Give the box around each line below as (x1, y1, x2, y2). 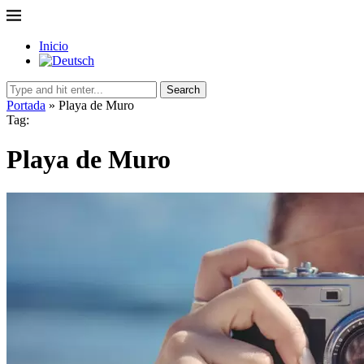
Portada (6, 98, 45, 112)
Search (167, 84, 200, 96)
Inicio (39, 39, 68, 53)
